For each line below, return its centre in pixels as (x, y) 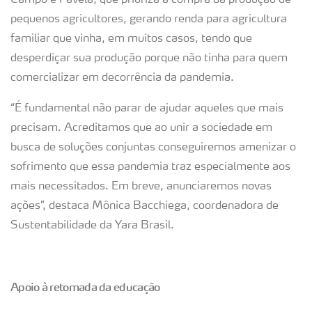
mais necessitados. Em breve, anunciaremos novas (141, 187)
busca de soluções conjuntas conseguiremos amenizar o (153, 148)
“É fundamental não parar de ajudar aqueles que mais (147, 109)
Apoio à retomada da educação (85, 287)
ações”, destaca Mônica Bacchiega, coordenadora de (145, 206)
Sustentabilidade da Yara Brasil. (92, 226)
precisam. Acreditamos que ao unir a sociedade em (141, 128)
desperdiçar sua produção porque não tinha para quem (149, 58)
